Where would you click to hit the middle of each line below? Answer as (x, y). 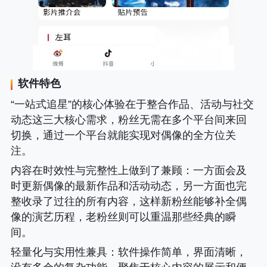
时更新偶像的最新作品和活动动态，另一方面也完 (128, 186)
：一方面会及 (214, 171)
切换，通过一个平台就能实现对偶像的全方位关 (123, 136)
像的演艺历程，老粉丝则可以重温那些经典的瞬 (123, 217)
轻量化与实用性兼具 (59, 252)
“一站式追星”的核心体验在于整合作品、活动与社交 (132, 105)
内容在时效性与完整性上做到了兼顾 (96, 171)
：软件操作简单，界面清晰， (177, 252)
